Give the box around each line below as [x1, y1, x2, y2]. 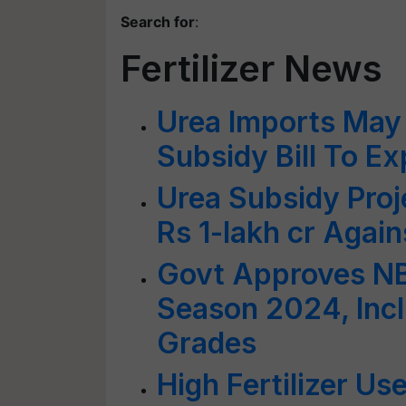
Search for [121, 13, 195, 31]
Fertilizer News [121, 46, 382, 91]
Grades [157, 325, 256, 361]
